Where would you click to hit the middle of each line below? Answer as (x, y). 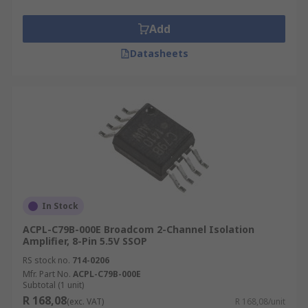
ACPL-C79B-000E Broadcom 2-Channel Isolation (139, 229)
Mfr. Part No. (47, 274)
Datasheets (159, 53)
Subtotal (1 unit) (53, 285)
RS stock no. (46, 260)
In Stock (60, 206)
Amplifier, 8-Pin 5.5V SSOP (85, 241)
